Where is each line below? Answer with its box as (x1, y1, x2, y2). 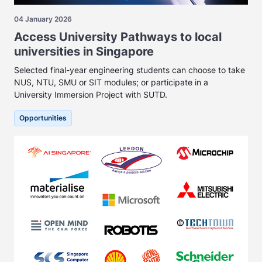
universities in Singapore (14, 44, 154, 59)
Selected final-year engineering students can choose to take (14, 65, 245, 75)
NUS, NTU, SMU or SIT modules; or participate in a (14, 77, 208, 88)
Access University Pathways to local (14, 30, 222, 44)
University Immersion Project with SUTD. (14, 89, 167, 100)
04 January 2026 (14, 15, 72, 24)
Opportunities (19, 113, 67, 123)
